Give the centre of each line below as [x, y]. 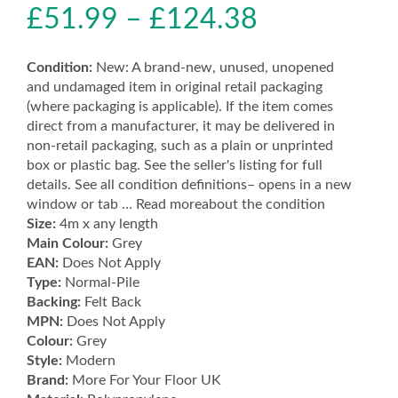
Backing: [54, 302]
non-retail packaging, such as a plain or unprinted [180, 145]
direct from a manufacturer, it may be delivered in [181, 126]
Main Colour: [68, 243]
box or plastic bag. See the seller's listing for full [175, 165]
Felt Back [111, 302]
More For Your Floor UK [145, 380]
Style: [44, 360]
